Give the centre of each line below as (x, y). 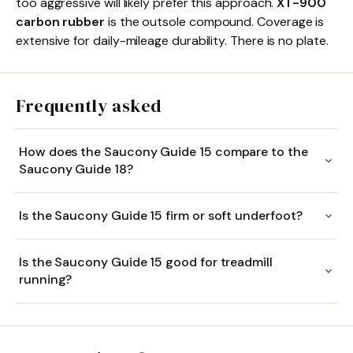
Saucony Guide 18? (76, 169)
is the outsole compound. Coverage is (215, 21)
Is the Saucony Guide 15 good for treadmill (146, 262)
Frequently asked (89, 105)
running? (46, 279)
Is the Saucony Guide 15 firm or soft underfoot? (161, 215)
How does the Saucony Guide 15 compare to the (163, 151)
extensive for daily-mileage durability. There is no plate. (172, 40)
